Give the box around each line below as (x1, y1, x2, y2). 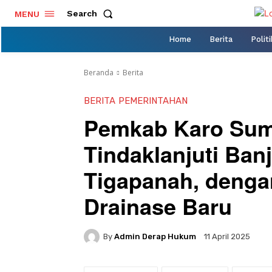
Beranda (84, 67, 114, 78)
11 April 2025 (204, 232, 250, 242)
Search (67, 8, 97, 19)
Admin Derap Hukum (114, 232, 196, 241)
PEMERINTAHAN (118, 95, 188, 106)
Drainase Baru (84, 189, 232, 222)
